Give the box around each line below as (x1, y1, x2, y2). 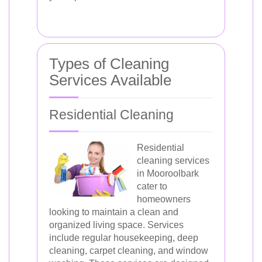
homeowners (137, 194, 191, 204)
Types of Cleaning (49, 55, 169, 73)
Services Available (49, 71, 171, 89)
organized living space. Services (49, 220, 184, 230)
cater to (137, 181, 167, 191)
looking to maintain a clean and (49, 207, 178, 217)
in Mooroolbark (137, 168, 199, 178)
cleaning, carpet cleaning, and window (49, 246, 208, 256)
